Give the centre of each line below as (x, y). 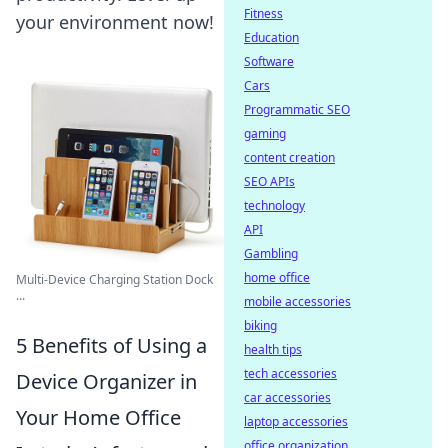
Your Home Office (98, 417)
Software (269, 61)
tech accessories (290, 373)
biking (260, 325)
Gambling (271, 253)
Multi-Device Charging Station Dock (114, 279)
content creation (289, 157)
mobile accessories (297, 301)
